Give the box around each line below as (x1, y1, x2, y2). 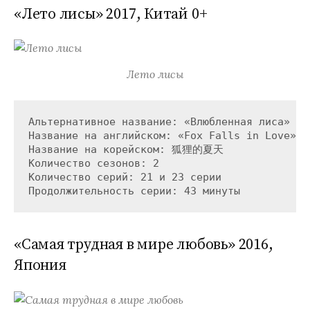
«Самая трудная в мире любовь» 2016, (14, 235, 273, 255)
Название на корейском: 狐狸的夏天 (28, 143, 224, 156)
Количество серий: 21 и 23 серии (28, 171, 221, 184)
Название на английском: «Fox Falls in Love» (28, 129, 296, 143)
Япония (14, 256, 66, 275)
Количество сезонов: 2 (28, 157, 159, 170)
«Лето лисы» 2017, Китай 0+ (14, 4, 208, 24)
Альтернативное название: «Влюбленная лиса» (28, 116, 290, 129)
